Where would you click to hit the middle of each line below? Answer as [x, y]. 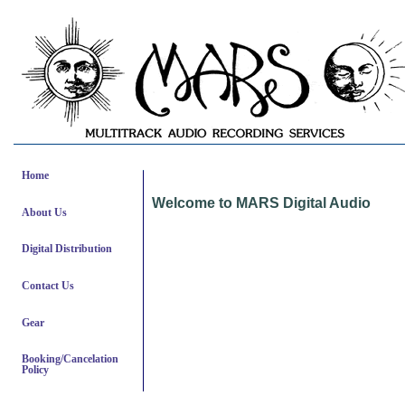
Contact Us [48, 285]
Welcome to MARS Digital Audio [261, 203]
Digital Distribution [67, 249]
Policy [35, 370]
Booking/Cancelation [70, 359]
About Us [44, 212]
